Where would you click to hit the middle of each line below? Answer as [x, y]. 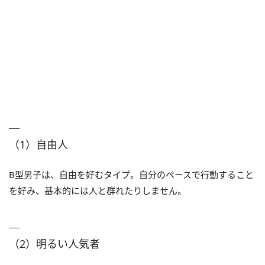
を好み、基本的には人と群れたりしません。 [98, 190]
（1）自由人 [38, 144]
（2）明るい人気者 [54, 243]
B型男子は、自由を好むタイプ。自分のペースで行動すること [131, 174]
